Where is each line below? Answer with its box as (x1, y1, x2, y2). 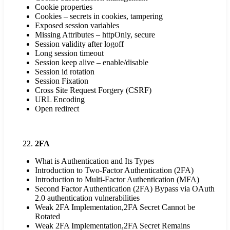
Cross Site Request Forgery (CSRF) (35, 86, 151, 95)
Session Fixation (35, 76, 88, 86)
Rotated (35, 212, 60, 221)
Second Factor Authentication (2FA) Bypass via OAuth (35, 184, 215, 194)
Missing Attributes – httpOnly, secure (35, 30, 155, 40)
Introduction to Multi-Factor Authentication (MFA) (35, 175, 199, 184)
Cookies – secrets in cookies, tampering (35, 12, 163, 21)
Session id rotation (35, 67, 94, 76)
